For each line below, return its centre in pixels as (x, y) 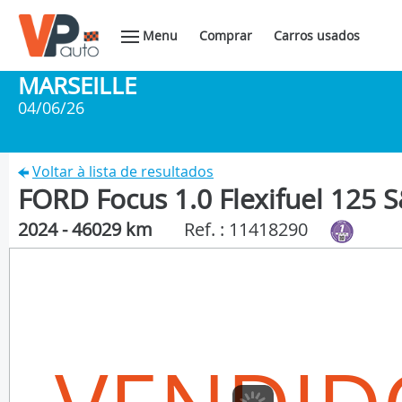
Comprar (226, 35)
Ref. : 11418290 (246, 229)
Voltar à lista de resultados (123, 171)
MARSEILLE (77, 86)
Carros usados (317, 35)
